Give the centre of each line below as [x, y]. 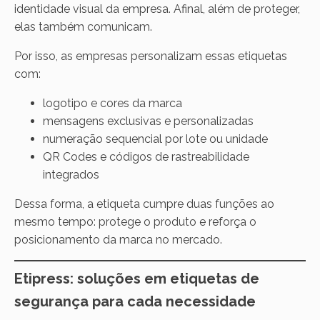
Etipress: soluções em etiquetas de [137, 278]
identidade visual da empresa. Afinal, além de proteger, [157, 9]
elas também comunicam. [83, 26]
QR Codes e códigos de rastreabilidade [146, 156]
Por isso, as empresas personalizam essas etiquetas [151, 56]
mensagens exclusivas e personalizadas [148, 121]
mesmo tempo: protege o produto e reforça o [135, 221]
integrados [71, 174]
